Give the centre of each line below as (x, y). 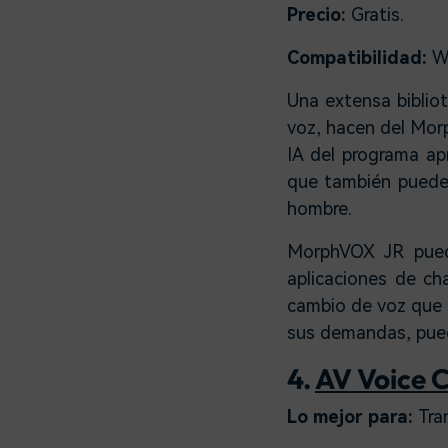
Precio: (319, 14)
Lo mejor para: (352, 416)
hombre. (319, 208)
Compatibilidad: (359, 57)
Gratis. (377, 14)
